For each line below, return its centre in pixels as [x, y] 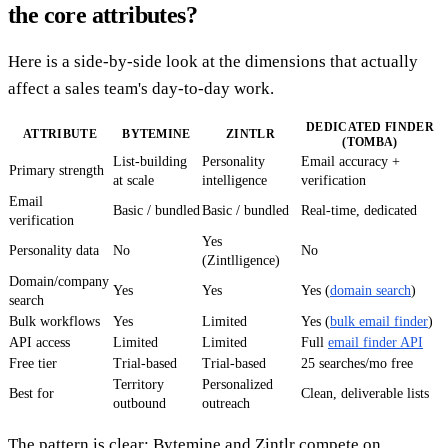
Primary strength [56, 171]
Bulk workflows [54, 322]
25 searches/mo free [357, 364]
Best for [31, 394]
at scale [133, 181]
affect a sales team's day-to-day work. [141, 89]
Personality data [54, 251]
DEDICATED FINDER [370, 127]
